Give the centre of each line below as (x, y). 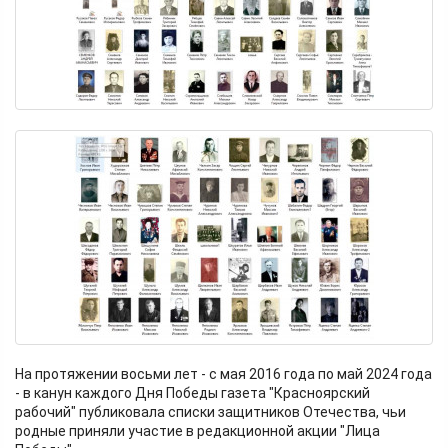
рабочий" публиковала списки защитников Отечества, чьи (210, 412)
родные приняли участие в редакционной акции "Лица (197, 431)
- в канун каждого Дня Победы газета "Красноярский (192, 393)
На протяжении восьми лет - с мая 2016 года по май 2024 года (223, 374)
